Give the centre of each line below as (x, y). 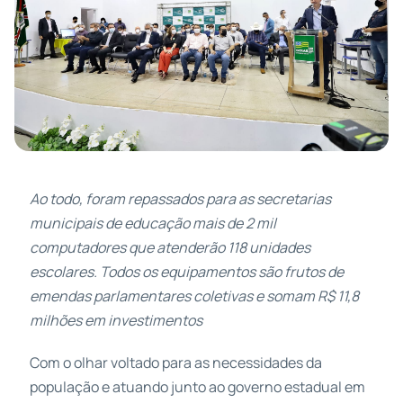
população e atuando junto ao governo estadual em (197, 386)
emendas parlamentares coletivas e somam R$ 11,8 (194, 296)
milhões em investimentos (116, 320)
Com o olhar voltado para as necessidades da (175, 362)
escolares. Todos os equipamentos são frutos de (186, 271)
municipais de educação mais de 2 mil (152, 223)
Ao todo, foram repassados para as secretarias (180, 198)
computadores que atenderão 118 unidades (170, 247)
